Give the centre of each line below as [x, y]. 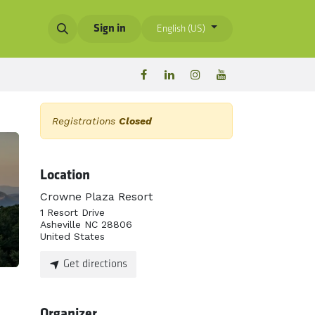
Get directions [94, 265]
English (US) [181, 29]
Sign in [109, 29]
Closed [135, 121]
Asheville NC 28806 [86, 224]
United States [72, 236]
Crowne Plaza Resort [96, 197]
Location [65, 176]
